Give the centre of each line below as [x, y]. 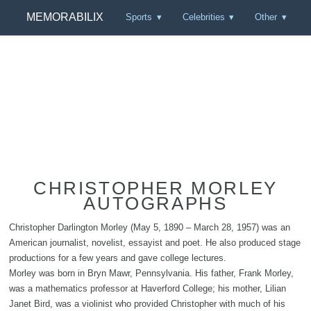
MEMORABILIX [65, 17]
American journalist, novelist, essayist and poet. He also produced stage [155, 243]
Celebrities [203, 17]
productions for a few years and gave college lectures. [118, 258]
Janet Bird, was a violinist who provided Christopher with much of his [147, 304]
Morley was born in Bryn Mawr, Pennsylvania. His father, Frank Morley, [151, 274]
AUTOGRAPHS [155, 204]
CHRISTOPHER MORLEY [155, 188]
